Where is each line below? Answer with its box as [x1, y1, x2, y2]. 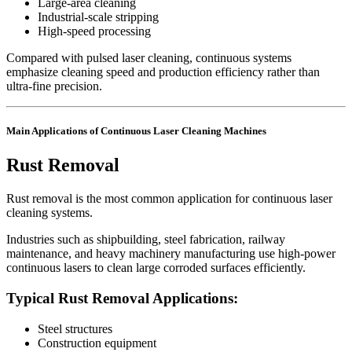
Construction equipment [38, 335, 156, 350]
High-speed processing [38, 24, 151, 38]
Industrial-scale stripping [38, 9, 159, 24]
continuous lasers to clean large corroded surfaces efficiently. [6, 261, 306, 275]
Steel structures [38, 321, 112, 335]
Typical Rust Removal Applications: [6, 289, 238, 306]
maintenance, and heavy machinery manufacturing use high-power [6, 247, 335, 261]
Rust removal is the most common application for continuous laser [6, 192, 332, 206]
